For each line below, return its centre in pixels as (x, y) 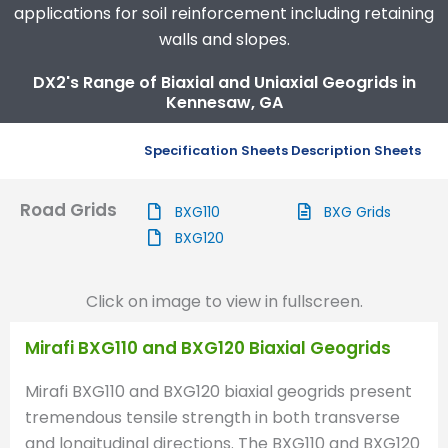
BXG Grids (358, 211)
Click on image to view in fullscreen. (224, 301)
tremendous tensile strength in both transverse (212, 417)
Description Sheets (356, 150)
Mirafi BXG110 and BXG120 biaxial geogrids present (218, 391)
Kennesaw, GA (224, 102)
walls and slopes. (224, 39)
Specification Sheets (216, 150)
